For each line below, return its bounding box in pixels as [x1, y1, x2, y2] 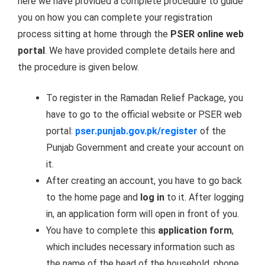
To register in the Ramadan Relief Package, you [46, 92, 243, 104]
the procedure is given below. [18, 61, 139, 73]
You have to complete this [46, 224, 158, 236]
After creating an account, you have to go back [46, 174, 242, 186]
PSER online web [170, 28, 244, 40]
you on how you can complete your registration [18, 11, 212, 23]
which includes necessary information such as [46, 241, 235, 253]
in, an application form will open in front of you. [46, 208, 239, 219]
